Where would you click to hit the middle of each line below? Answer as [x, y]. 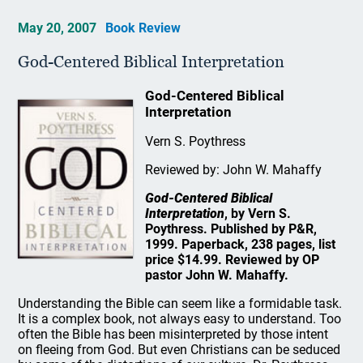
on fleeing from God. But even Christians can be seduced [179, 350]
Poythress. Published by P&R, [231, 229]
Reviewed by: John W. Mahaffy [233, 170]
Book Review [143, 28]
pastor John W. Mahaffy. [216, 275]
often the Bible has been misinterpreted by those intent [173, 334]
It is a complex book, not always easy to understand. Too [180, 319]
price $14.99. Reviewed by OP [232, 260]
